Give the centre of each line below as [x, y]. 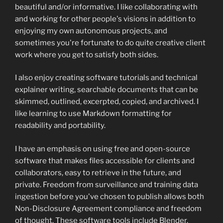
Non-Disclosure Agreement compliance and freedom [108, 208]
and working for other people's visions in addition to [105, 19]
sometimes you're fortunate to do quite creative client [110, 43]
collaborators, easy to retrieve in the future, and [98, 172]
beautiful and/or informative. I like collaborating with [106, 7]
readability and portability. [60, 125]
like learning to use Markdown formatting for [93, 113]
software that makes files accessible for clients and [105, 161]
